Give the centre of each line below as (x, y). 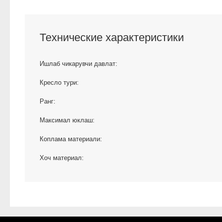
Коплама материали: (71, 139)
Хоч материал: (62, 158)
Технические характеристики (112, 37)
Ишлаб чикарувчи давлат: (79, 64)
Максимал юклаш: (67, 120)
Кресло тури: (59, 83)
